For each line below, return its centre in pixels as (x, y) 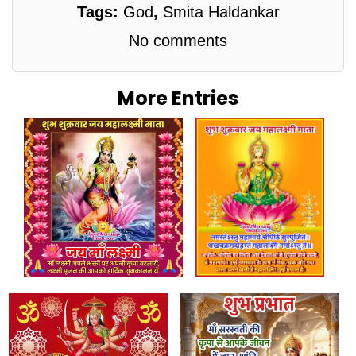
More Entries (178, 98)
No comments (178, 40)
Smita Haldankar (221, 12)
